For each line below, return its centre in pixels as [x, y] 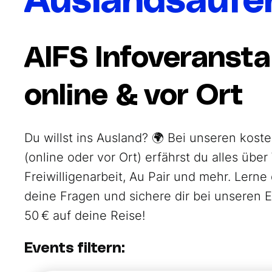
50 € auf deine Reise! [85, 215]
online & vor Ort [134, 96]
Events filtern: [75, 248]
